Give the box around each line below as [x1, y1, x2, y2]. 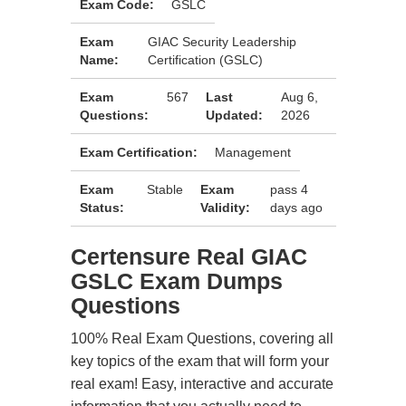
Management [215, 145, 291, 159]
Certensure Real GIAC [71, 244, 307, 269]
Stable [146, 182, 183, 197]
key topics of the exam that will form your [71, 353, 329, 369]
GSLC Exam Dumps [71, 268, 283, 294]
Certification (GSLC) [148, 53, 264, 67]
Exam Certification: [80, 145, 198, 159]
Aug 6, [281, 90, 319, 104]
